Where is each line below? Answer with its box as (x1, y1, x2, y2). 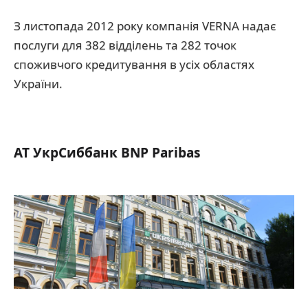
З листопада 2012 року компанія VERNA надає (14, 18, 276, 34)
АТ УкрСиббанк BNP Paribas (14, 144, 200, 162)
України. (14, 76, 63, 91)
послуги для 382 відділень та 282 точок (14, 37, 236, 53)
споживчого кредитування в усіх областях (14, 56, 254, 72)
